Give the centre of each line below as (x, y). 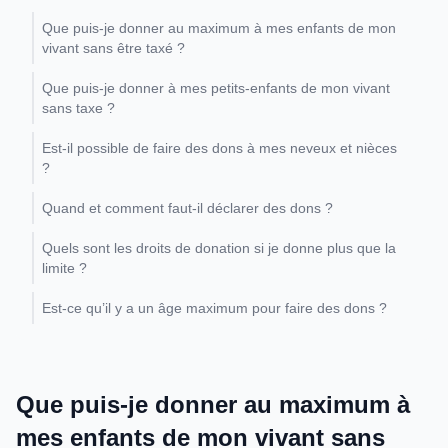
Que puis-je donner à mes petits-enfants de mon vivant (216, 88)
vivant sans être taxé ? (113, 48)
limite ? (64, 268)
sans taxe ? (78, 108)
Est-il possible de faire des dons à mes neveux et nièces (219, 148)
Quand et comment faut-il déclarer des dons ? (187, 208)
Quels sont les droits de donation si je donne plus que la (219, 248)
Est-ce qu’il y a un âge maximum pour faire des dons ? (214, 308)
